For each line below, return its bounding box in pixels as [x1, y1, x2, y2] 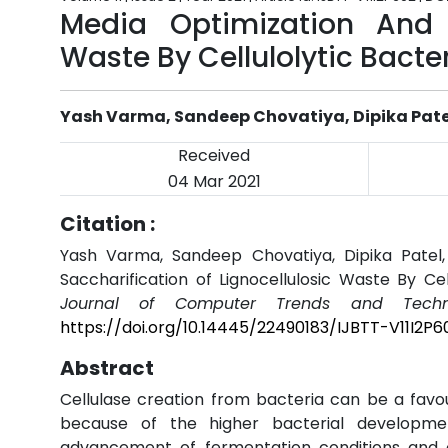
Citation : [60, 210, 155, 238]
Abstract [60, 354, 154, 382]
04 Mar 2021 [167, 170, 261, 193]
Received [178, 144, 250, 167]
